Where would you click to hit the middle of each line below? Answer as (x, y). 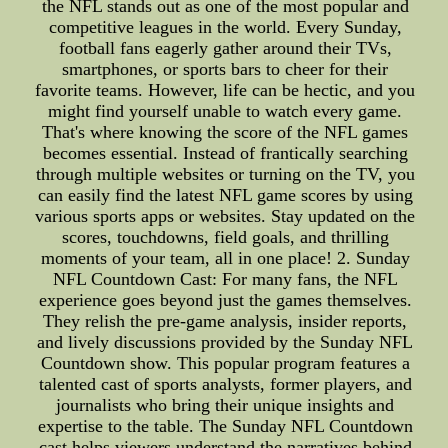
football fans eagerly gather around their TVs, (225, 48)
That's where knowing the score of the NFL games (225, 132)
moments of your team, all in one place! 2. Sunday (225, 258)
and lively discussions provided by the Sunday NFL (225, 342)
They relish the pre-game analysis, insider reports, (225, 321)
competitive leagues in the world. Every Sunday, (225, 27)
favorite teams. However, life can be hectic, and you (225, 90)
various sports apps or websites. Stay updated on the (225, 216)
